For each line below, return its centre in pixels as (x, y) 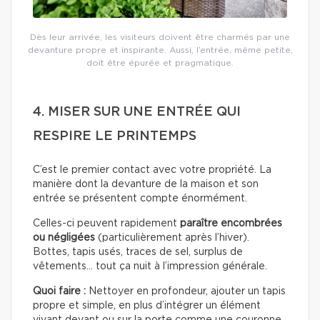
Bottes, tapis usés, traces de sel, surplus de (138, 252)
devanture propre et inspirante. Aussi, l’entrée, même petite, (160, 50)
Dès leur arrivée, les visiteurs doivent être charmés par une (160, 37)
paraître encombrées (231, 223)
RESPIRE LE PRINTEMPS (115, 136)
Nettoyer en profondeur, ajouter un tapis (186, 291)
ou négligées (64, 237)
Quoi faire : (59, 291)
